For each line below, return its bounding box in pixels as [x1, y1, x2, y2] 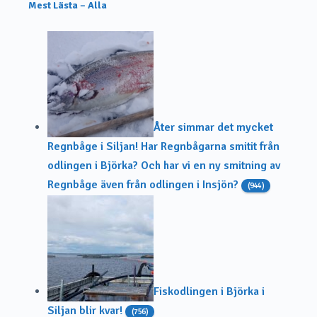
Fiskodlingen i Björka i [154, 284, 265, 299]
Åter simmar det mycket [154, 120, 273, 134]
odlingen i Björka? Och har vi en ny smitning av [47, 158, 280, 173]
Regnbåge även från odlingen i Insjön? [47, 177, 238, 192]
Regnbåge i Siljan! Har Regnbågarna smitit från [47, 139, 279, 154]
